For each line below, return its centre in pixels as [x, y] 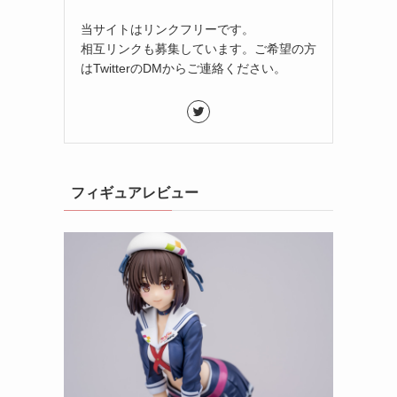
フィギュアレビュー [135, 192]
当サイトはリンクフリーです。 [167, 29]
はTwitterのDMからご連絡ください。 [183, 68]
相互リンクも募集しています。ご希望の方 [198, 48]
